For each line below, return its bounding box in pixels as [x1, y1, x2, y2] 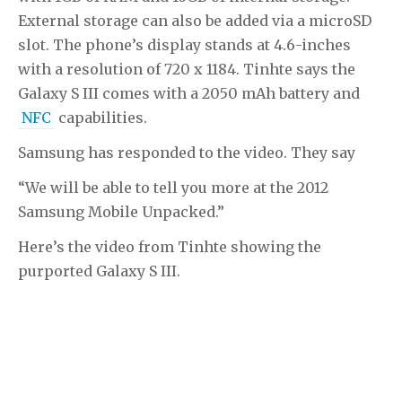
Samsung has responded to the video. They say [18, 144, 355, 162]
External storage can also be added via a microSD [18, 12, 371, 31]
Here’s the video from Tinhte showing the [18, 238, 321, 257]
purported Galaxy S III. [18, 262, 180, 281]
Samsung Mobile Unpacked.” [18, 203, 224, 222]
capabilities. [55, 109, 147, 127]
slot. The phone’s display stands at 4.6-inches [18, 36, 351, 55]
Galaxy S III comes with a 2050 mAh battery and [18, 84, 360, 103]
